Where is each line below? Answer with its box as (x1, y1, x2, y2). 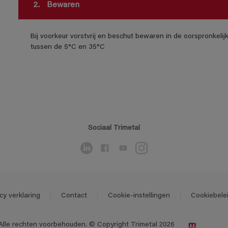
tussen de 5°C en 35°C (30, 44, 105, 51)
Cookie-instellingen (107, 192, 170, 200)
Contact (61, 192, 87, 200)
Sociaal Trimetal (88, 125, 140, 132)
